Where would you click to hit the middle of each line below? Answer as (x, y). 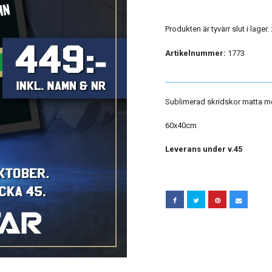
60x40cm (181, 125)
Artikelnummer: (195, 53)
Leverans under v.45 (204, 149)
